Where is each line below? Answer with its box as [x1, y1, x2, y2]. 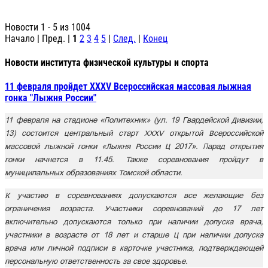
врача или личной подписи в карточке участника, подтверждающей [5, 243, 263, 253]
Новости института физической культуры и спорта [5, 56, 209, 68]
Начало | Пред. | [5, 32, 72, 44]
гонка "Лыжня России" [5, 92, 96, 104]
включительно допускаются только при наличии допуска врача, [5, 217, 263, 227]
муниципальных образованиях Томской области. [5, 167, 185, 178]
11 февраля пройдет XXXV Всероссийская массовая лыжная [5, 81, 251, 93]
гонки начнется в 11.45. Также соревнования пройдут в [5, 154, 263, 165]
